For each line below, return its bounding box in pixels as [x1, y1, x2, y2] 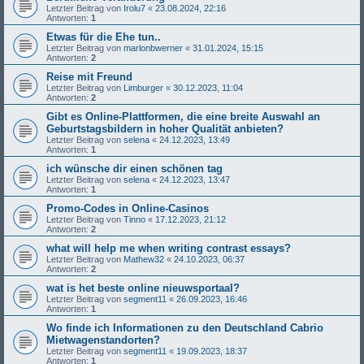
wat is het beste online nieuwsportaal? [46, 281, 240, 294]
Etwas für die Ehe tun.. [46, 30, 161, 43]
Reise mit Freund [46, 70, 132, 83]
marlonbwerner [123, 42, 183, 53]
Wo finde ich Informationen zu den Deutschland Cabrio [46, 321, 323, 334]
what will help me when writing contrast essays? [46, 241, 291, 254]
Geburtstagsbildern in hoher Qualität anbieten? [46, 122, 284, 135]
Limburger [123, 82, 163, 93]
